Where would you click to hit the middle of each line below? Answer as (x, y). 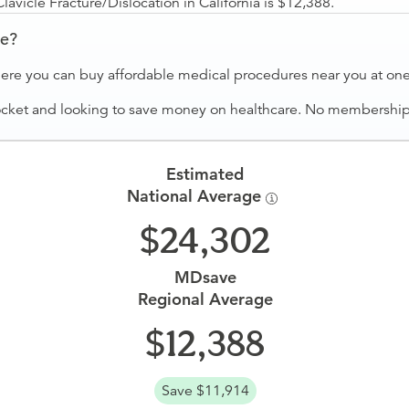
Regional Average (205, 299)
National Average (196, 196)
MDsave (205, 277)
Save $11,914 (205, 391)
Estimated (204, 174)
